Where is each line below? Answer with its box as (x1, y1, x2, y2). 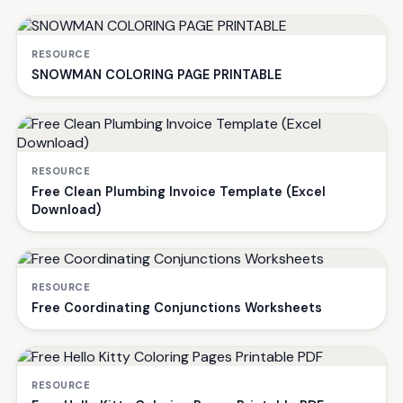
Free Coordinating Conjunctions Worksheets (31, 299, 322, 316)
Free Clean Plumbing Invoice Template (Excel (31, 183, 326, 200)
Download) (31, 201, 101, 218)
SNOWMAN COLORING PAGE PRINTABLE (31, 66, 282, 83)
